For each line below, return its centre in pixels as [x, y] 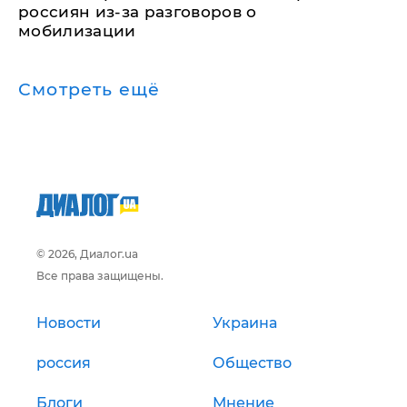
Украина [245, 323]
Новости [69, 323]
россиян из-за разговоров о [138, 11]
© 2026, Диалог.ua [87, 253]
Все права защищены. [100, 275]
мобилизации [77, 30]
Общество [252, 362]
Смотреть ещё [89, 89]
